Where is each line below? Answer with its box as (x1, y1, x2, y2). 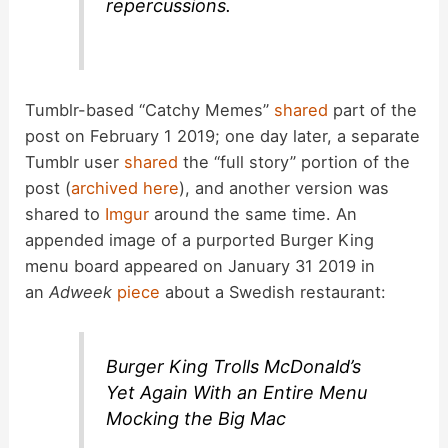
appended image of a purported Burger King (25, 230, 375, 251)
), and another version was (179, 178, 390, 199)
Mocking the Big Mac (106, 407, 287, 429)
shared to (25, 204, 106, 225)
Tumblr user (25, 152, 125, 173)
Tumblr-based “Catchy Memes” (25, 100, 275, 121)
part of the (328, 100, 418, 121)
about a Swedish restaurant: (160, 282, 387, 303)
